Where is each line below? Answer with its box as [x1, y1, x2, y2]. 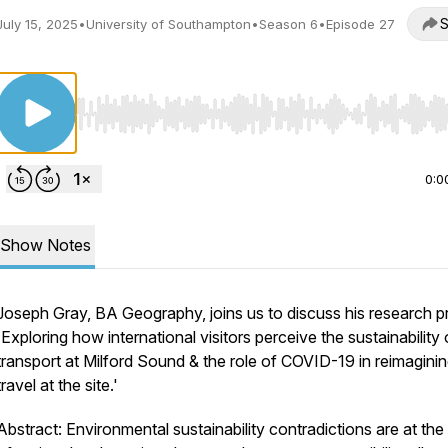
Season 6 [259, 16, 318, 32]
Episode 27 [326, 16, 395, 32]
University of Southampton [86, 16, 251, 32]
